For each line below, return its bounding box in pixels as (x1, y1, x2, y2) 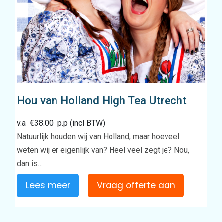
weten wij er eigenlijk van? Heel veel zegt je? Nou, (17, 145, 190, 155)
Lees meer (25, 179, 70, 191)
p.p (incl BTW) (54, 118, 106, 128)
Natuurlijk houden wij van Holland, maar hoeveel (17, 131, 180, 141)
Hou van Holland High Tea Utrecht (17, 93, 187, 107)
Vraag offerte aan (96, 179, 175, 191)
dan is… (17, 158, 43, 168)
